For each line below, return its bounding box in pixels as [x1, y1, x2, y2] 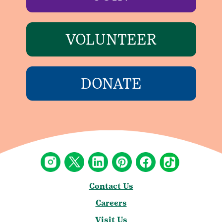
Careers [95, 198, 127, 208]
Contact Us [89, 181, 133, 191]
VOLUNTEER [65, 31, 157, 49]
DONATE [80, 75, 142, 93]
